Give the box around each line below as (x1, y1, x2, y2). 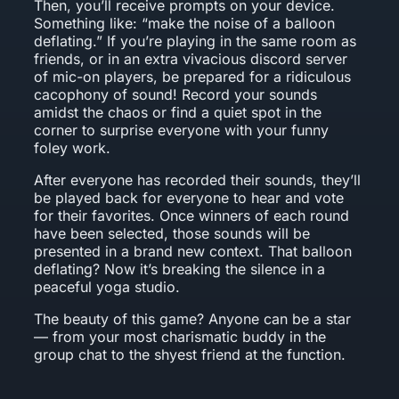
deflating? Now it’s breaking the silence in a (34, 259, 326, 278)
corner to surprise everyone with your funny (34, 120, 330, 139)
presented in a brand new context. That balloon (34, 241, 353, 260)
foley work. (34, 138, 111, 157)
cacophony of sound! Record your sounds (34, 85, 318, 103)
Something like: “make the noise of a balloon (34, 13, 336, 32)
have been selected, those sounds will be (34, 224, 311, 242)
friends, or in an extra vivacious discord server (34, 49, 348, 68)
